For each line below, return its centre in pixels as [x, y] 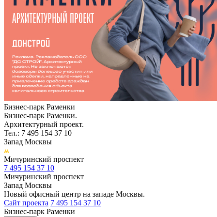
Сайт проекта [26, 202]
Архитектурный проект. [44, 124]
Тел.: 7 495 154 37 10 [38, 133]
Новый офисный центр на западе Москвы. [74, 194]
